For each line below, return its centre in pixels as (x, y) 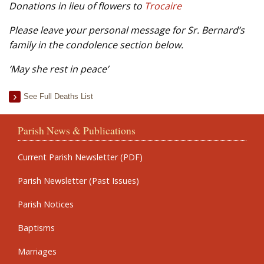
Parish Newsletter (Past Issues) (78, 180)
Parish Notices (46, 204)
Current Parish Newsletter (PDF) (80, 157)
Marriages (37, 251)
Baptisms (36, 227)
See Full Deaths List (58, 96)
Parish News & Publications (77, 130)
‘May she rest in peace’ (59, 69)
